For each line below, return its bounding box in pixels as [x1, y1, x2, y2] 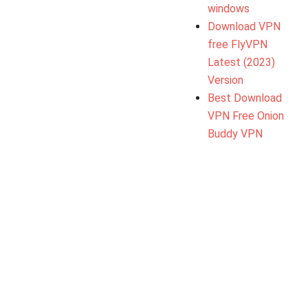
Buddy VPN [208, 126, 263, 140]
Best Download [208, 91, 283, 104]
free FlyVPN [208, 37, 268, 51]
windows [208, 1, 250, 15]
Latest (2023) [208, 55, 276, 69]
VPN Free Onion [208, 109, 285, 122]
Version [208, 73, 244, 87]
